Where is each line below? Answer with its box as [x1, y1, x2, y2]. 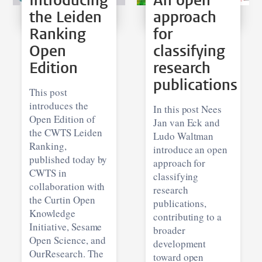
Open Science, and [29, 233, 106, 247]
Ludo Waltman [153, 129, 214, 143]
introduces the [29, 98, 88, 112]
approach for [153, 156, 206, 170]
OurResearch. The [29, 246, 104, 260]
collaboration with [29, 179, 105, 193]
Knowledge [29, 206, 75, 220]
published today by [29, 152, 108, 166]
